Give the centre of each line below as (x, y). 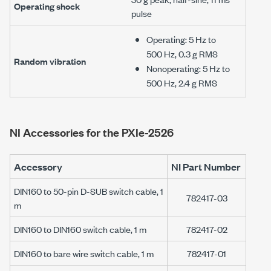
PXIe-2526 (148, 132)
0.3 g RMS (198, 54)
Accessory (38, 167)
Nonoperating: (175, 68)
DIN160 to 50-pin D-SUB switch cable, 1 (89, 191)
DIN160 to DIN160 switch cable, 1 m (80, 229)
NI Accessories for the (66, 132)
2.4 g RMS (198, 83)
